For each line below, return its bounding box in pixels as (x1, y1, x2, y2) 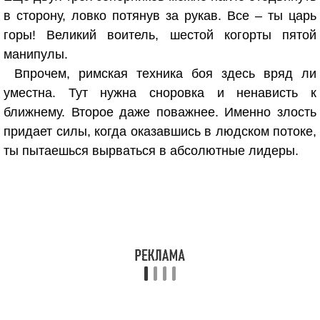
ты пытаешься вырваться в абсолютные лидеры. (4, 144, 299, 158)
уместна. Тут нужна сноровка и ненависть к (4, 86, 316, 100)
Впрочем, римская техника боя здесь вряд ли (14, 66, 316, 81)
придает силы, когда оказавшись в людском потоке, (4, 124, 316, 139)
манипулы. (4, 47, 68, 61)
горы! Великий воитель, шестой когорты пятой (4, 28, 316, 42)
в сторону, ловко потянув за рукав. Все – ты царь (4, 9, 316, 23)
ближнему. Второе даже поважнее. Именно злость (4, 105, 316, 119)
